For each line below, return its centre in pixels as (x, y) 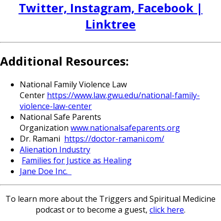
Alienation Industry (55, 150)
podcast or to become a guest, (92, 210)
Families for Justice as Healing (77, 161)
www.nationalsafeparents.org (125, 128)
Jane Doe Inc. (46, 171)
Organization (45, 128)
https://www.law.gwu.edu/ (94, 95)
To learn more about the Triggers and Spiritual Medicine (110, 199)
